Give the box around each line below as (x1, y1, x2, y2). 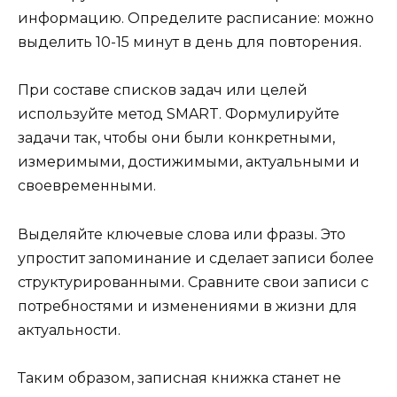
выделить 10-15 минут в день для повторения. (18, 34, 362, 51)
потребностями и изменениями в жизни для (18, 297, 357, 315)
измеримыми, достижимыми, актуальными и (18, 153, 360, 171)
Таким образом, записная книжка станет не (18, 369, 341, 386)
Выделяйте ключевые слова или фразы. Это (18, 225, 346, 243)
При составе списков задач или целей (18, 82, 307, 99)
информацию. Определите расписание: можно (18, 10, 374, 27)
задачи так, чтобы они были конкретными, (18, 129, 335, 147)
